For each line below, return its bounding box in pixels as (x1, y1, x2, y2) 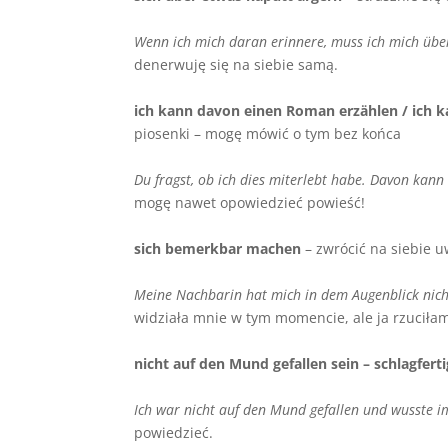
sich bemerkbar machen (134, 238, 302, 258)
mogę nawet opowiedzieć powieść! (134, 192, 370, 212)
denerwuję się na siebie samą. (134, 54, 343, 74)
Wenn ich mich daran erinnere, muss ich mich (134, 31, 424, 51)
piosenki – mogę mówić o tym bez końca (134, 123, 406, 143)
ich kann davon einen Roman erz (134, 100, 361, 120)
